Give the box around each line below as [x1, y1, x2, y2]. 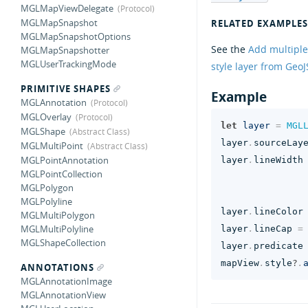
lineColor [253, 206, 303, 217]
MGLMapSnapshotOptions [21, 30, 131, 43]
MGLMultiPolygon [21, 209, 95, 221]
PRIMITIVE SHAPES [21, 82, 111, 95]
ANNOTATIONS [21, 261, 94, 274]
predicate [253, 241, 303, 252]
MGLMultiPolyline [21, 223, 93, 235]
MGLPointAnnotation [21, 154, 109, 166]
